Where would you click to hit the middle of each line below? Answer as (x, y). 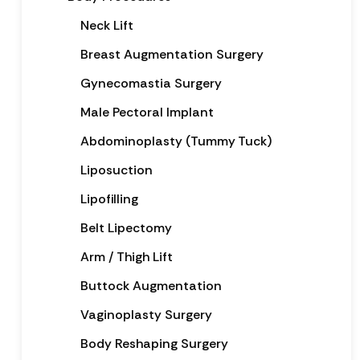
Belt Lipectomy (126, 227)
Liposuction (116, 170)
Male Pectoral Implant (147, 112)
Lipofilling (109, 198)
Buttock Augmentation (151, 285)
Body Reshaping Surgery (154, 343)
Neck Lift (106, 25)
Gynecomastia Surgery (151, 83)
